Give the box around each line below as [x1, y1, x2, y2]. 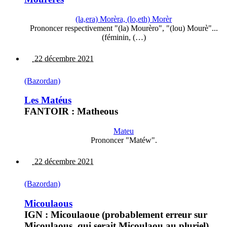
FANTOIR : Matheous [24, 106, 118, 117]
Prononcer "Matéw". [90, 136, 157, 144]
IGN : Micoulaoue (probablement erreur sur [24, 209, 207, 220]
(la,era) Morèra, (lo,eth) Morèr [75, 14, 172, 23]
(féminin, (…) [101, 32, 146, 42]
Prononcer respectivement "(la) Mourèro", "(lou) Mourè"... [29, 23, 218, 32]
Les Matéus [24, 95, 71, 106]
